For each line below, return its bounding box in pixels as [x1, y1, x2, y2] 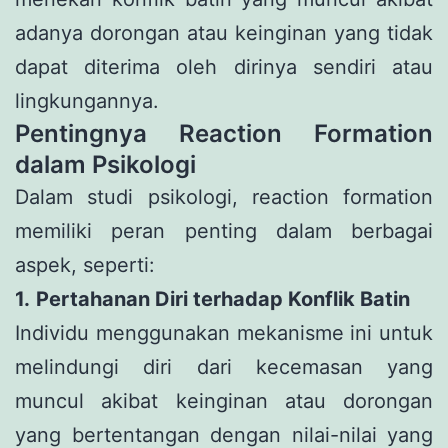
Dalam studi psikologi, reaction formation [15, 184, 433, 209]
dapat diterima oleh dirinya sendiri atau [15, 54, 433, 79]
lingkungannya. [15, 88, 159, 113]
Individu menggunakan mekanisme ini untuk [15, 320, 433, 345]
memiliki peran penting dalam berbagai [15, 218, 433, 243]
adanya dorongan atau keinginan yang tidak [15, 20, 433, 45]
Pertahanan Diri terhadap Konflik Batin [36, 286, 410, 311]
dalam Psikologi [15, 149, 196, 179]
